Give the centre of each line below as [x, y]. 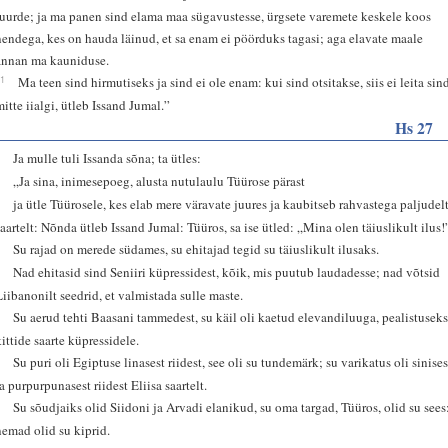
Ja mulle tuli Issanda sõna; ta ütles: [107, 157]
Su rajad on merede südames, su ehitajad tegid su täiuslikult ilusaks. [196, 248]
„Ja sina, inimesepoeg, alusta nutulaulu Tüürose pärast [159, 180]
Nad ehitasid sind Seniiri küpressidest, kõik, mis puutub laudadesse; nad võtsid [227, 271]
